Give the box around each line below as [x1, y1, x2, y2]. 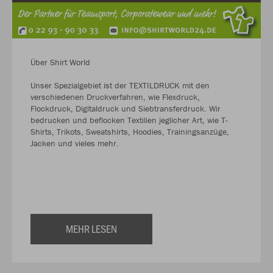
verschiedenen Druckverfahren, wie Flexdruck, [30, 91, 200, 102]
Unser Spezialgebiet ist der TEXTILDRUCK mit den [30, 79, 210, 91]
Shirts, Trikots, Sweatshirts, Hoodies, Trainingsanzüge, [30, 126, 229, 137]
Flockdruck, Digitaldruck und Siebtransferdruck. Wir [30, 102, 221, 114]
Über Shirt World [30, 56, 93, 68]
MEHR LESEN [66, 221, 117, 236]
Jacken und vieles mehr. [30, 137, 119, 149]
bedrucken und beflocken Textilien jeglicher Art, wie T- [30, 114, 228, 126]
